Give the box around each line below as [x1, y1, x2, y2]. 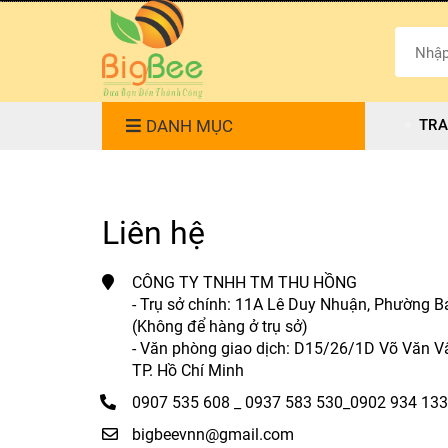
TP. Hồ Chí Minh [132, 361, 244, 380]
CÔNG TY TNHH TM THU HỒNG [132, 273, 357, 292]
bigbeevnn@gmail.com [132, 425, 294, 444]
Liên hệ [102, 214, 205, 252]
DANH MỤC [146, 116, 233, 136]
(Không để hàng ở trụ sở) [132, 317, 308, 336]
